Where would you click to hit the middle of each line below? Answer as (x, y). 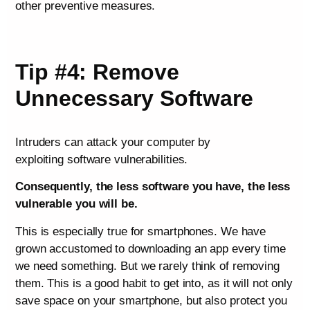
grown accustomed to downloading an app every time (151, 248)
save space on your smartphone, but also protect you (151, 300)
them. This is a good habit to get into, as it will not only (154, 283)
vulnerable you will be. (76, 204)
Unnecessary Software (134, 98)
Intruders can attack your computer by (113, 142)
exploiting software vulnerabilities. (102, 159)
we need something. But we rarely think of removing (147, 266)
